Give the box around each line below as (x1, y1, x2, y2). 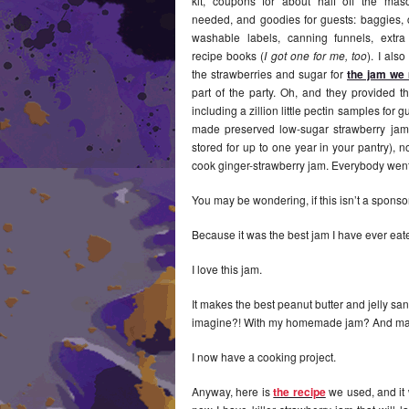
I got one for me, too (264, 47, 368, 63)
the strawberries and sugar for (192, 65, 347, 81)
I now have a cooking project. (192, 348, 336, 364)
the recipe (273, 383, 326, 400)
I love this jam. (192, 260, 262, 277)
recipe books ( (192, 47, 265, 63)
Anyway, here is (192, 383, 274, 399)
